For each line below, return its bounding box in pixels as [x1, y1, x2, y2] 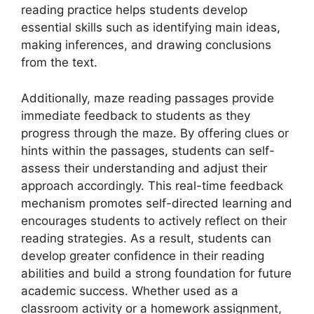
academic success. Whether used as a [21, 283, 238, 298]
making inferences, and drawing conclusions [21, 38, 271, 52]
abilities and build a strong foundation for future [21, 266, 292, 280]
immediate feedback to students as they [21, 108, 250, 123]
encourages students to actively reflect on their [21, 213, 287, 228]
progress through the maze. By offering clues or [21, 125, 289, 140]
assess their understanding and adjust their [21, 161, 267, 175]
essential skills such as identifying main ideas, [21, 20, 280, 34]
